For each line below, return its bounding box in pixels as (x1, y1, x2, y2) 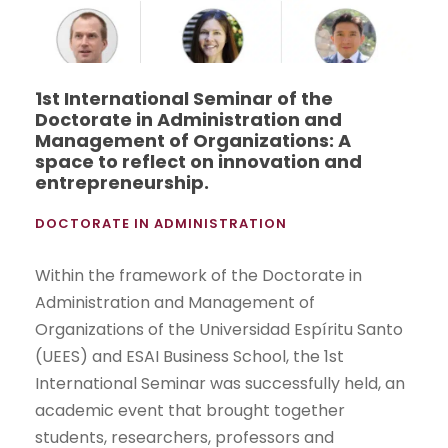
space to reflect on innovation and (35, 149, 362, 175)
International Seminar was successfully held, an (35, 372, 405, 396)
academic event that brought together (35, 399, 345, 423)
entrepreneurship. (35, 170, 209, 196)
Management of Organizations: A (35, 128, 351, 154)
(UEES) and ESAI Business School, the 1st (35, 345, 344, 369)
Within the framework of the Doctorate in (35, 264, 362, 288)
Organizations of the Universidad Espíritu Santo (35, 318, 403, 342)
